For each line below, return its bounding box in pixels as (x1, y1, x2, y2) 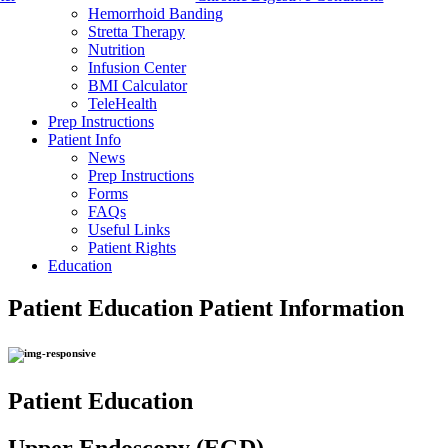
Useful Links (88, 221, 170, 238)
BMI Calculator (88, 77, 187, 94)
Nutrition (88, 41, 145, 58)
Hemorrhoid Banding (88, 5, 223, 22)
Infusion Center (88, 59, 186, 76)
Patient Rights (88, 239, 176, 256)
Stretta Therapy (88, 23, 185, 40)
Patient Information (199, 294, 404, 321)
